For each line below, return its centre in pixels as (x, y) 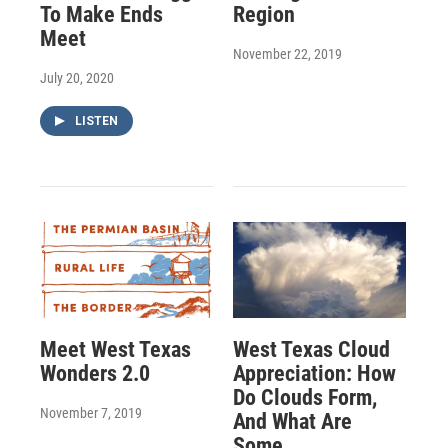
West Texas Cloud (311, 350)
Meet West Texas (115, 350)
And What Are (292, 422)
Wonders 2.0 (95, 374)
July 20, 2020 (77, 77)
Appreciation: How (314, 374)
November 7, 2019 (91, 413)
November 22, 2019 (287, 53)
